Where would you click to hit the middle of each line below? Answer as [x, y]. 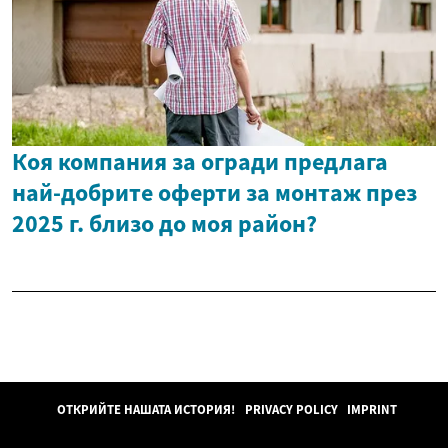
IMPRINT [372, 409]
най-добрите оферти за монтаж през [214, 193]
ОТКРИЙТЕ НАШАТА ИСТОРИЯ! [146, 409]
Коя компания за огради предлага [200, 162]
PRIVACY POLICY [291, 409]
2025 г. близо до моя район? [164, 224]
